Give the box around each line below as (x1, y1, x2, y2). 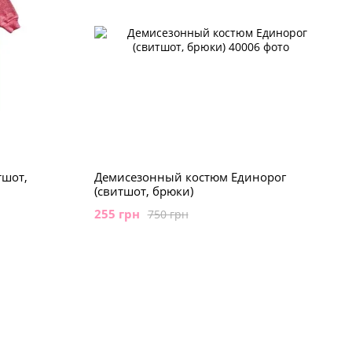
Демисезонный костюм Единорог (93, 169, 286, 185)
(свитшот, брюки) (93, 183, 193, 199)
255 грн (93, 206, 140, 222)
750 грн (147, 206, 189, 222)
